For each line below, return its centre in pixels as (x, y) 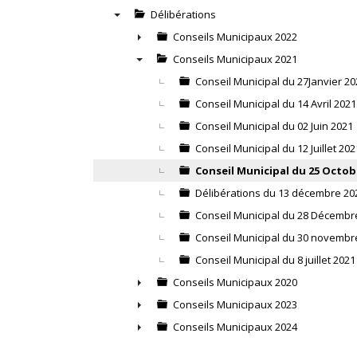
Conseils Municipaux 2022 (235, 37)
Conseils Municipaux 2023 (235, 304)
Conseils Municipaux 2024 (235, 327)
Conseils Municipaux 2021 (235, 59)
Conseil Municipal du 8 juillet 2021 (275, 260)
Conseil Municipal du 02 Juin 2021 (274, 126)
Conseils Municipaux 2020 (235, 282)
